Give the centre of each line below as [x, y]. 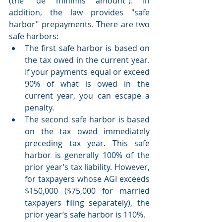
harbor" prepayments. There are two [79, 24]
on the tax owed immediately [87, 131]
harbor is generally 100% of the [87, 155]
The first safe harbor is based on [87, 48]
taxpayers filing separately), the [87, 202]
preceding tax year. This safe [87, 143]
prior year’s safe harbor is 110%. [85, 214]
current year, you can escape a [87, 95]
